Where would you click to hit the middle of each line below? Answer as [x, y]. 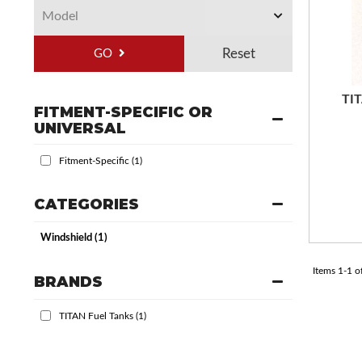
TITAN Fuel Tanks [96, 316]
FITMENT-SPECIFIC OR [123, 112]
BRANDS [68, 282]
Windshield [66, 238]
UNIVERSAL [80, 128]
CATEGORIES [86, 204]
